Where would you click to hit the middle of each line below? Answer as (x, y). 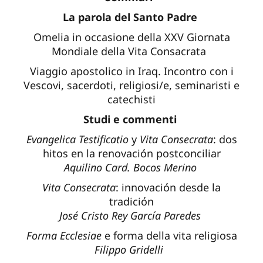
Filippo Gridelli (129, 250)
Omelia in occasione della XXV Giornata (131, 37)
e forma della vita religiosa (171, 236)
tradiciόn (131, 202)
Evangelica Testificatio (79, 139)
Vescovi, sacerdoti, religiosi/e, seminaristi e (131, 85)
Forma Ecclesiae (65, 236)
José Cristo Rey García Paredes (131, 216)
